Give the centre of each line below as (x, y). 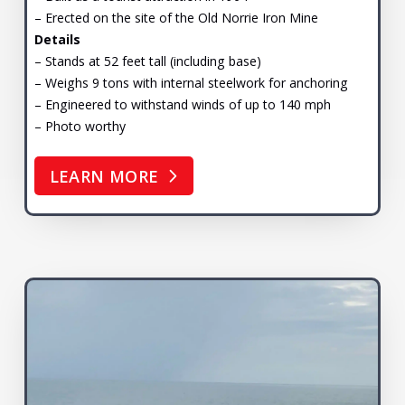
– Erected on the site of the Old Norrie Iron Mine (176, 17)
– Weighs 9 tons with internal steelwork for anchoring (191, 82)
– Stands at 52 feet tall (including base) (147, 61)
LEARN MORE (104, 176)
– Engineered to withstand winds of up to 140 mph (182, 104)
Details (57, 39)
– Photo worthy (80, 126)
